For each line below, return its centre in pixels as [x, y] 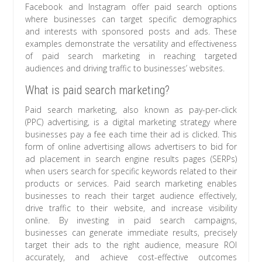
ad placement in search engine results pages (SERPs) [131, 159]
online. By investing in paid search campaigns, [131, 220]
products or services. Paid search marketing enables [131, 184]
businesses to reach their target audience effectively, [131, 196]
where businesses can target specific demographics [131, 19]
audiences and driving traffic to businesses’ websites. [125, 68]
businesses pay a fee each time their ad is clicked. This [131, 135]
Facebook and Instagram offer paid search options [131, 7]
